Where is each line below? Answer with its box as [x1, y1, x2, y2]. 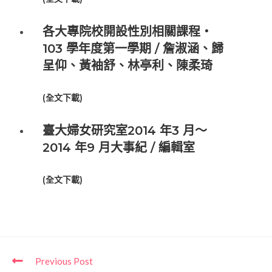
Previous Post [35, 255, 93, 267]
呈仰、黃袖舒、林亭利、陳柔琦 [42, 58, 212, 73]
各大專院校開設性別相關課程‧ [42, 24, 212, 39]
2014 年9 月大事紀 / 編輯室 [42, 140, 195, 155]
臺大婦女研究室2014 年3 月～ [42, 123, 207, 138]
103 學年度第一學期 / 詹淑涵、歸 [42, 41, 223, 56]
